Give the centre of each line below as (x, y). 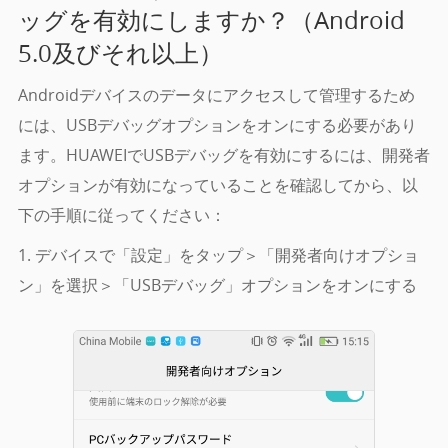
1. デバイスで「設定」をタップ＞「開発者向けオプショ (218, 255)
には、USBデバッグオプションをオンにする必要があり (217, 125)
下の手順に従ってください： (121, 215)
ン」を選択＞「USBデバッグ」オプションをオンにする (217, 285)
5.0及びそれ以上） (120, 53)
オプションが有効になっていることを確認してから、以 (217, 185)
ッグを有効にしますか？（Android (211, 20)
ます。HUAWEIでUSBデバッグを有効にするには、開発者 (223, 155)
